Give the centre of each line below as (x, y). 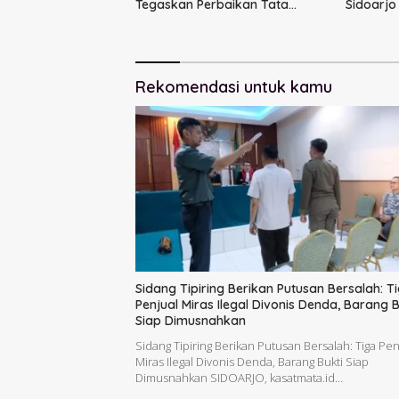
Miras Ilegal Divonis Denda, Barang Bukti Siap (252, 361)
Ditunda (159, 37)
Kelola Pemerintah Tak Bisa (216, 21)
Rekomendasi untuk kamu (234, 87)
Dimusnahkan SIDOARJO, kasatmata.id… (239, 377)
